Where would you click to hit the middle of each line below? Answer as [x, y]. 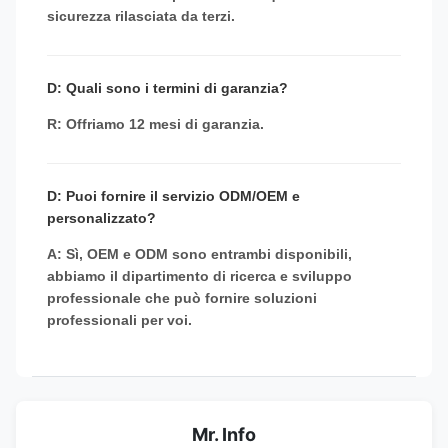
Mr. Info [224, 434]
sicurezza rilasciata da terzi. [141, 15]
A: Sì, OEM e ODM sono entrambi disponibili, [199, 253]
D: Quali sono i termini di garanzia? [167, 87]
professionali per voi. [119, 319]
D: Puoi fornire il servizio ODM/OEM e [173, 195]
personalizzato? [101, 217]
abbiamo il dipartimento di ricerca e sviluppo [199, 275]
